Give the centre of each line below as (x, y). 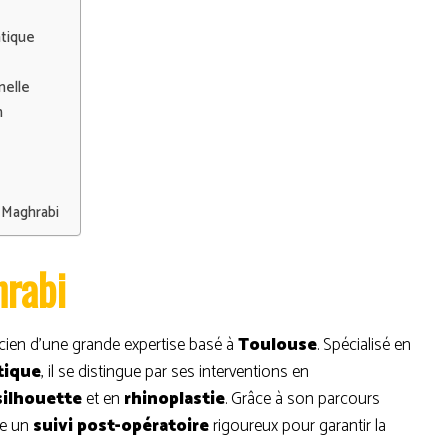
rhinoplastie (174, 399)
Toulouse (277, 345)
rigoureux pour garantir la (297, 426)
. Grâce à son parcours (302, 399)
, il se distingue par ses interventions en (175, 372)
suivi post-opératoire (121, 426)
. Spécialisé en (364, 345)
